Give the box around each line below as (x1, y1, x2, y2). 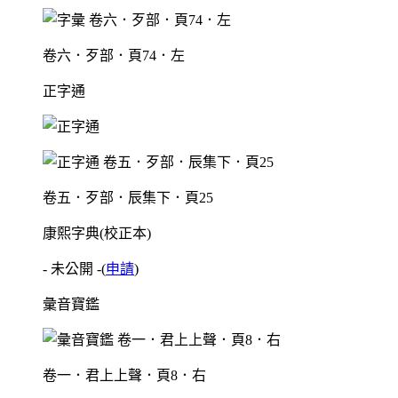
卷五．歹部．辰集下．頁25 (43, 190, 213, 206)
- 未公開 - (43, 261, 101, 277)
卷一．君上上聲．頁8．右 (43, 368, 206, 384)
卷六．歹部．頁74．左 (43, 48, 185, 64)
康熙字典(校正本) (43, 226, 151, 242)
